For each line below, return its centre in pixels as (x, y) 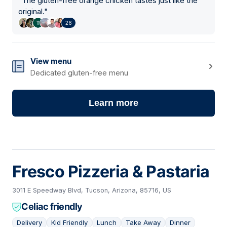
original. (31, 12)
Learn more (113, 103)
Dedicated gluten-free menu (79, 73)
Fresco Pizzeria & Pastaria (111, 172)
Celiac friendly (52, 207)
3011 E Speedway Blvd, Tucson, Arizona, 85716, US (92, 191)
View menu (51, 61)
